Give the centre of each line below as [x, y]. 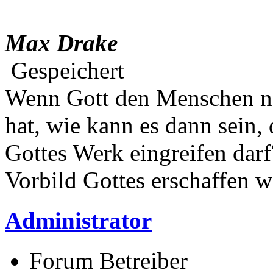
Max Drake [61, 43]
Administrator [78, 220]
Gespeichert [65, 70]
